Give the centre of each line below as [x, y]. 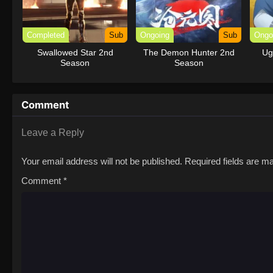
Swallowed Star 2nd [75, 53]
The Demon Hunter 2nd [189, 53]
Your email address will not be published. [102, 161]
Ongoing [155, 35]
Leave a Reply [53, 133]
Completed [46, 35]
